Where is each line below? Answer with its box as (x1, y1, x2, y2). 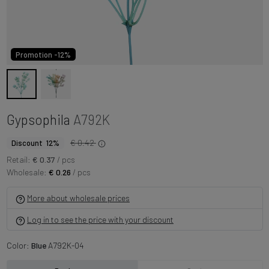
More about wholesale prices (27, 193, 130, 204)
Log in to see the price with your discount (27, 214, 174, 225)
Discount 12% (11, 138, 59, 148)
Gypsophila (6, 111, 70, 128)
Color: (6, 240, 31, 251)
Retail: (6, 154, 31, 165)
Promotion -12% (15, 49, 71, 59)
